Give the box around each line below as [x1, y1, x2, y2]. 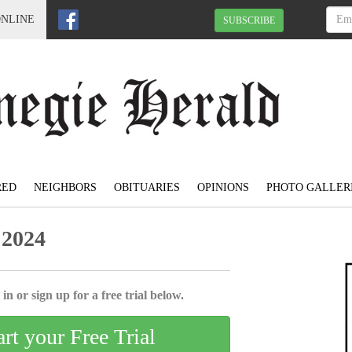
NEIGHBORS [33, 181, 97, 194]
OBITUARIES [113, 181, 180, 194]
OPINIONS [196, 181, 249, 194]
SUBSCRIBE [223, 14, 275, 26]
